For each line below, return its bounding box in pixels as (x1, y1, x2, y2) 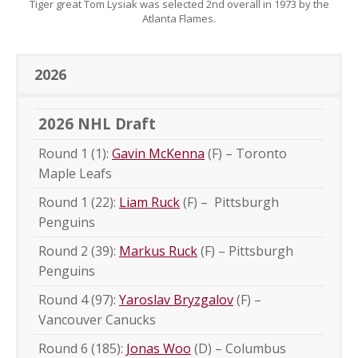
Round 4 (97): (38, 290, 119, 308)
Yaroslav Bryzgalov (119, 290, 233, 308)
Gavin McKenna (112, 144, 205, 162)
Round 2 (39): (38, 241, 119, 260)
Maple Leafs (38, 164, 112, 182)
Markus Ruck (119, 241, 197, 260)
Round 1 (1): (38, 144, 112, 162)
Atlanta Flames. (142, 10, 216, 26)
